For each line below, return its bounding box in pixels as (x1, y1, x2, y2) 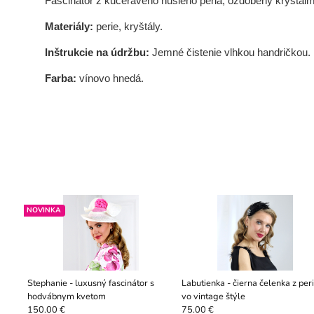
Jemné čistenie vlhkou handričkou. (151, 47, 310, 59)
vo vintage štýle (181, 290, 245, 303)
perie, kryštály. (95, 21, 163, 33)
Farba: (44, 72, 76, 84)
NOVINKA (26, 205, 61, 216)
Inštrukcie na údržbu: (44, 47, 152, 59)
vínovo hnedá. (76, 72, 144, 84)
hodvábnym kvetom (27, 290, 106, 303)
